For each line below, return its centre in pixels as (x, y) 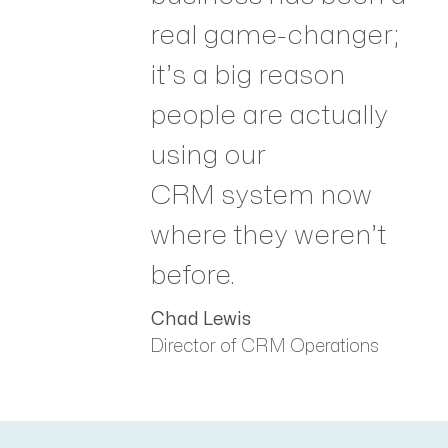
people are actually (269, 115)
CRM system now (261, 195)
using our (208, 155)
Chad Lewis (200, 319)
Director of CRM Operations (264, 346)
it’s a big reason (247, 75)
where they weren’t (268, 235)
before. (192, 275)
